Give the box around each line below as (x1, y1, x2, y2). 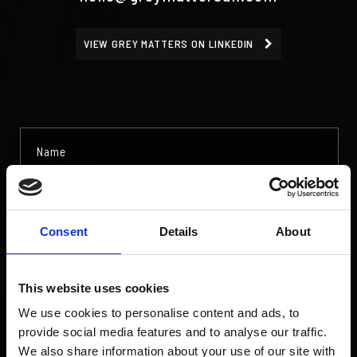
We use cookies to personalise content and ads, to (18, 306, 300, 320)
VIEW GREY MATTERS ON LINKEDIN (83, 37, 257, 50)
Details (159, 224, 198, 238)
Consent (40, 224, 88, 238)
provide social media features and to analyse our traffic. (18, 325, 328, 339)
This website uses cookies (18, 280, 170, 295)
